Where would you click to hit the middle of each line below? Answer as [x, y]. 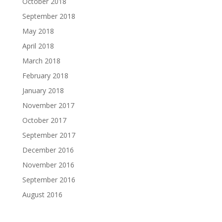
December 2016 [48, 150]
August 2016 [42, 194]
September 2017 [49, 135]
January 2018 [43, 90]
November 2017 [48, 105]
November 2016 [48, 165]
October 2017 [44, 120]
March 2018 [41, 60]
